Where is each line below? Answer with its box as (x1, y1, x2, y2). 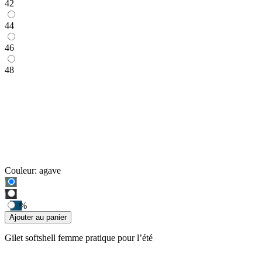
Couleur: (5, 165, 37, 175)
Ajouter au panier (9, 212, 67, 222)
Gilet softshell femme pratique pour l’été (5, 232, 153, 243)
